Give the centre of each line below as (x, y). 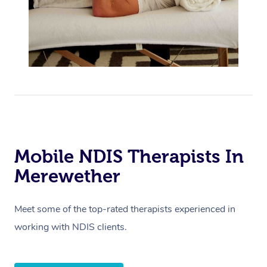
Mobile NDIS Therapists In (129, 156)
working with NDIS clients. (71, 227)
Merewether (67, 176)
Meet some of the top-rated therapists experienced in (125, 209)
